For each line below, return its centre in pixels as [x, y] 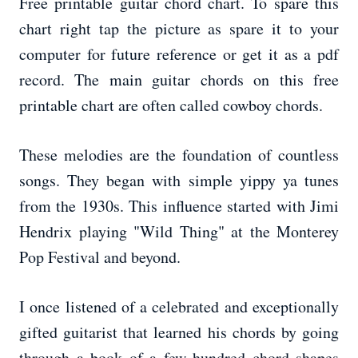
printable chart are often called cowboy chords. [171, 105]
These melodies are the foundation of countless [179, 155]
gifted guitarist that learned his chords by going [179, 332]
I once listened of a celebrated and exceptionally [179, 307]
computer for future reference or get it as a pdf [179, 54]
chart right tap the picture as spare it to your [179, 29]
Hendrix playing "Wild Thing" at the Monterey [179, 232]
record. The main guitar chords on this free [179, 80]
